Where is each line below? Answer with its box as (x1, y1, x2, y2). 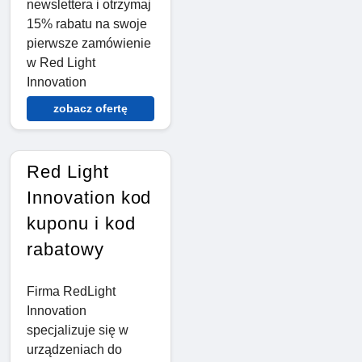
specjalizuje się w (27, 323, 128, 338)
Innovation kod (27, 187, 152, 208)
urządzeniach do (27, 343, 122, 357)
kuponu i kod (27, 213, 136, 234)
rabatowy (27, 239, 104, 260)
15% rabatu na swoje (27, 17, 147, 32)
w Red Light (27, 56, 95, 70)
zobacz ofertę (53, 102, 128, 116)
